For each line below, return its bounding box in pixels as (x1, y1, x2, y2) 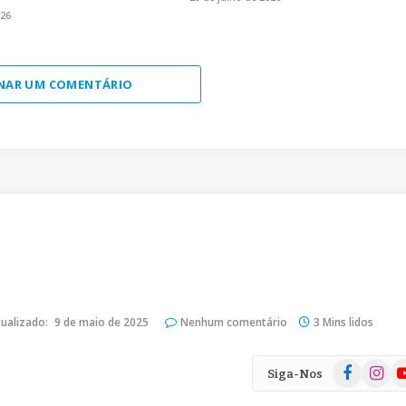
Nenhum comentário (180, 314, 287, 331)
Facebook (332, 360, 391, 376)
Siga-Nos (267, 366, 323, 381)
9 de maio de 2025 (54, 314, 149, 331)
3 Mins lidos (314, 314, 373, 331)
